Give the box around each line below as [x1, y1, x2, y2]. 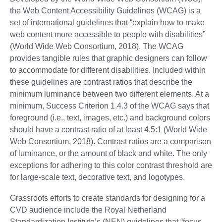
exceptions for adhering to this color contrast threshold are [10, 161, 212, 169]
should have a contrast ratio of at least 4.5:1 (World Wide [10, 125, 207, 134]
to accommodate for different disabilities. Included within [10, 65, 206, 74]
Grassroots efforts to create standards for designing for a [10, 193, 205, 202]
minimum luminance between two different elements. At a [10, 89, 209, 98]
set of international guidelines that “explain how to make [10, 18, 205, 27]
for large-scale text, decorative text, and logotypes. [10, 172, 185, 181]
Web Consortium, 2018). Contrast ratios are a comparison [10, 137, 211, 146]
